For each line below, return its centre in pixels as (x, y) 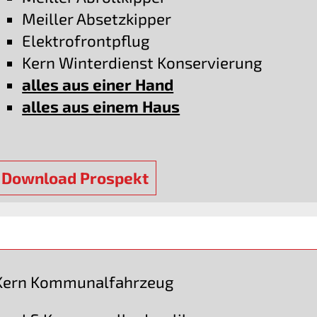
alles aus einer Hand (98, 85)
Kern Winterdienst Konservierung (143, 63)
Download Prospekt (75, 178)
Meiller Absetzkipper (97, 19)
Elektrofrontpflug (86, 41)
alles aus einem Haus (101, 107)
